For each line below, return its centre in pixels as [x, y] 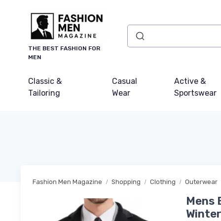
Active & [190, 81]
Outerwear [201, 182]
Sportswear [196, 93]
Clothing [163, 182]
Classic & [45, 81]
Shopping [126, 182]
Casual [125, 81]
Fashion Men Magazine [67, 182]
